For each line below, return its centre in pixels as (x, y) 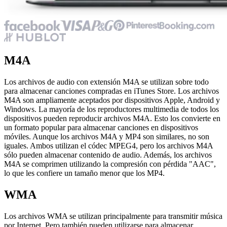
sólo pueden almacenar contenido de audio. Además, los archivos (108, 155)
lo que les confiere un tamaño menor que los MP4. (84, 173)
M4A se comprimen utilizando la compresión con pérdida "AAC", (110, 164)
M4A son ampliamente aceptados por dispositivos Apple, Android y (112, 100)
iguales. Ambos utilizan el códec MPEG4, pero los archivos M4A (108, 145)
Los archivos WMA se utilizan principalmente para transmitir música (113, 216)
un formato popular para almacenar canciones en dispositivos (101, 127)
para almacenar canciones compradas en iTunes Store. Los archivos (111, 91)
